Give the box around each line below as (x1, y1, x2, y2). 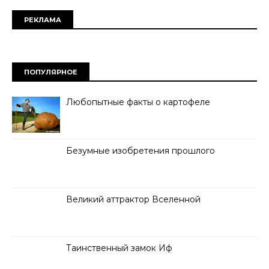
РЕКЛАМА (24, 15, 61, 24)
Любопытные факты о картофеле (66, 96, 210, 107)
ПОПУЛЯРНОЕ (24, 67, 77, 76)
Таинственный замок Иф (66, 242, 172, 253)
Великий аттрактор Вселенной (66, 193, 201, 205)
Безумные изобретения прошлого (66, 145, 215, 156)
